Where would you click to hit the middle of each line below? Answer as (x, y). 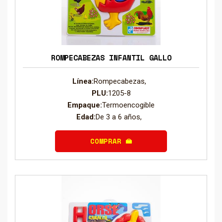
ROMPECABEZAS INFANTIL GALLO (111, 58)
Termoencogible (128, 105)
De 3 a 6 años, (121, 117)
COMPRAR (108, 141)
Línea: (83, 81)
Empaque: (85, 105)
